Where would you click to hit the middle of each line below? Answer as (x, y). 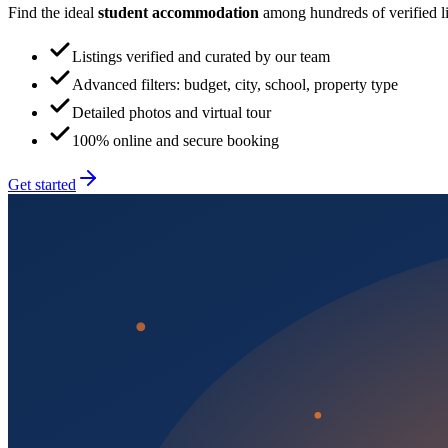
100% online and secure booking (175, 141)
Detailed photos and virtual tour (171, 113)
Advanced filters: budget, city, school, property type (235, 85)
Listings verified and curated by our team (201, 57)
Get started (42, 185)
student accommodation (178, 13)
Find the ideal (53, 13)
